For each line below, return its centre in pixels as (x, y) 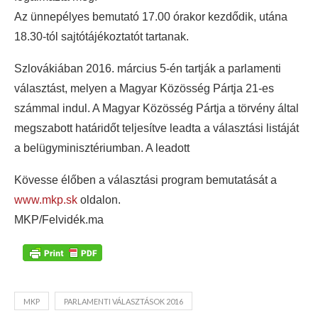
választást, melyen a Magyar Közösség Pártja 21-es (144, 89)
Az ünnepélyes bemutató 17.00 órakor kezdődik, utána (151, 17)
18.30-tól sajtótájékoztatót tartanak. (102, 37)
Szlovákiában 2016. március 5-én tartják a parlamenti (148, 69)
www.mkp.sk (46, 200)
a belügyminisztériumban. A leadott (102, 148)
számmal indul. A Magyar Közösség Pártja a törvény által (157, 109)
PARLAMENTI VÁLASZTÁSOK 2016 (124, 301)
